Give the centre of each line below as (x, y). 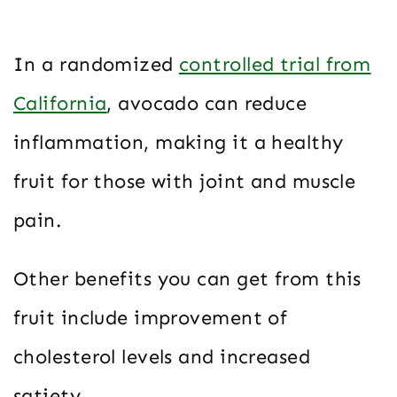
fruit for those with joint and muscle (185, 182)
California (60, 104)
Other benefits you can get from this (187, 279)
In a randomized (97, 65)
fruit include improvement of (151, 318)
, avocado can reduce (207, 104)
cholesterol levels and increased (162, 357)
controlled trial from (275, 65)
